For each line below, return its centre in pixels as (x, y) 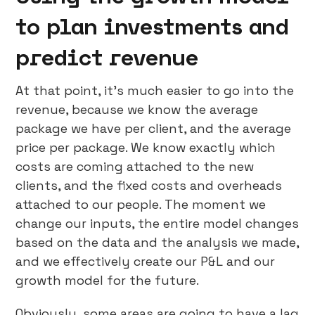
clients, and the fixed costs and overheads (149, 185)
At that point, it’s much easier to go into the (155, 90)
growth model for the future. (108, 280)
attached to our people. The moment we (141, 204)
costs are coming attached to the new (135, 166)
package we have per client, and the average (154, 128)
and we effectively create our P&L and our (146, 261)
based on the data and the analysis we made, (157, 242)
